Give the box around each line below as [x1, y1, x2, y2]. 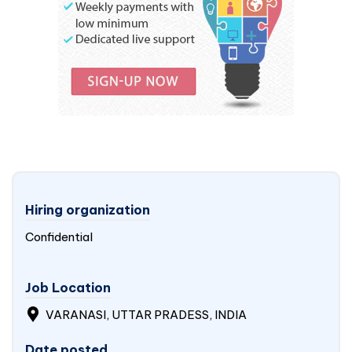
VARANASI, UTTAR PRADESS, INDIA [43, 307, 247, 322]
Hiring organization [25, 202, 150, 218]
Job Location [25, 280, 111, 295]
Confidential [25, 229, 93, 244]
